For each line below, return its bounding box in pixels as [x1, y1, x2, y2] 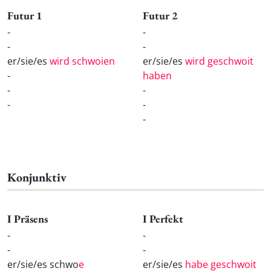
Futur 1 [7, 8, 42, 22]
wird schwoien [50, 54, 115, 68]
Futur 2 [143, 8, 178, 22]
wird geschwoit [185, 54, 253, 68]
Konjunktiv [7, 169, 67, 185]
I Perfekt [143, 212, 183, 226]
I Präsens [7, 212, 48, 226]
